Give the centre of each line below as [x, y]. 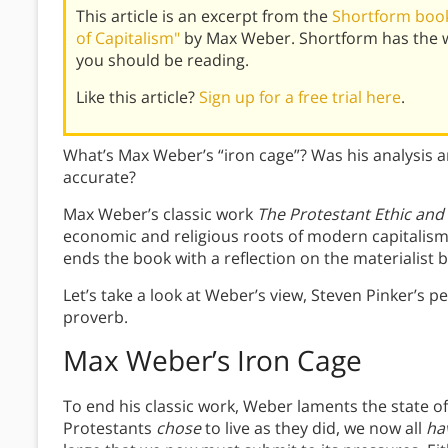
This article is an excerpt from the [204, 16]
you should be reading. [162, 60]
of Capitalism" [128, 38]
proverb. [95, 317]
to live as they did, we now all [313, 428]
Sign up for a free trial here [300, 97]
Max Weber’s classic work [160, 214]
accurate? [99, 177]
